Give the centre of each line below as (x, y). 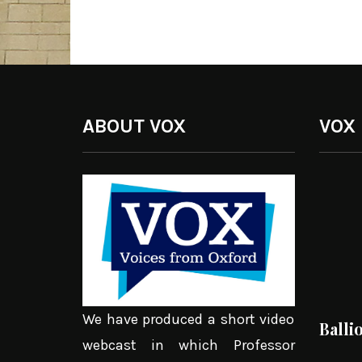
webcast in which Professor (189, 345)
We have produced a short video (189, 320)
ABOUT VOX (134, 126)
